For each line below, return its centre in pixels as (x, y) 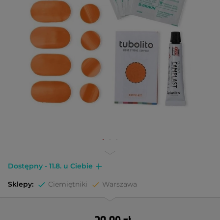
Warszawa (120, 184)
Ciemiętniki (68, 184)
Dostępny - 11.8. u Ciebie (50, 166)
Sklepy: (21, 184)
